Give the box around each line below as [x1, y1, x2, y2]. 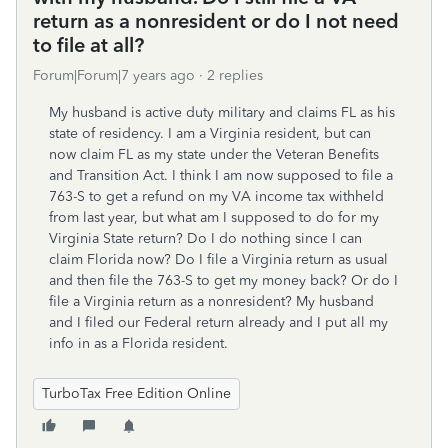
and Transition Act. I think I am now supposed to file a [49, 167, 393, 184]
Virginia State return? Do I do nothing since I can [49, 230, 362, 247]
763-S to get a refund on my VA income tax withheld [49, 188, 384, 205]
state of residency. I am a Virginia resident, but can [49, 125, 371, 142]
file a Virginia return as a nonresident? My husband [49, 293, 374, 310]
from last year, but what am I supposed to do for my [49, 209, 379, 226]
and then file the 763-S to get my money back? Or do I [49, 272, 398, 289]
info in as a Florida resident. [49, 335, 228, 352]
